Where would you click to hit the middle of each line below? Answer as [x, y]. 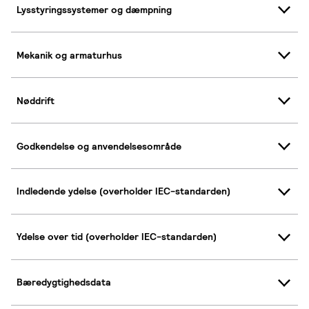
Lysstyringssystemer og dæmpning [94, 9]
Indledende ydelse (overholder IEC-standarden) [123, 191]
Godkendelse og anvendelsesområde [99, 146]
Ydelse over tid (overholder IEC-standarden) [117, 237]
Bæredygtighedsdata [64, 282]
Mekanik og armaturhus [69, 55]
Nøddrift [36, 100]
